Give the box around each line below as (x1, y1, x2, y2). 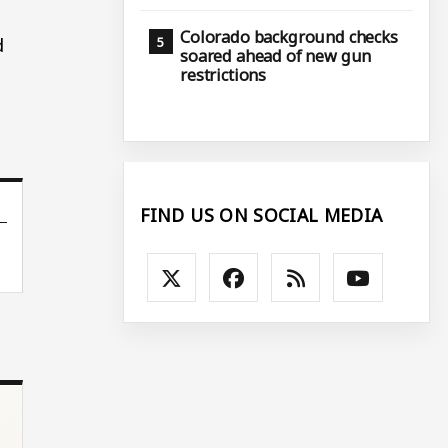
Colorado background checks (180, 26, 398, 49)
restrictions (180, 64, 267, 87)
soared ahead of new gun (180, 45, 372, 68)
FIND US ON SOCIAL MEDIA (140, 202, 383, 227)
